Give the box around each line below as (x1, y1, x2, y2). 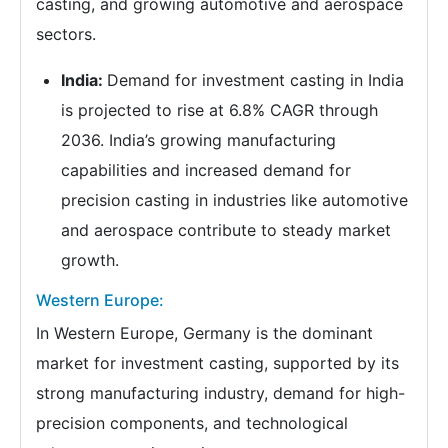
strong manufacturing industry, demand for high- (36, 382, 405, 403)
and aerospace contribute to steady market (61, 219, 391, 240)
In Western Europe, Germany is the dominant (36, 322, 373, 343)
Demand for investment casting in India (107, 69, 404, 90)
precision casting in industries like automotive (61, 189, 408, 210)
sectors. (36, 23, 96, 44)
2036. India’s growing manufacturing (61, 129, 336, 150)
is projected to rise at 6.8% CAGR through (61, 99, 378, 120)
